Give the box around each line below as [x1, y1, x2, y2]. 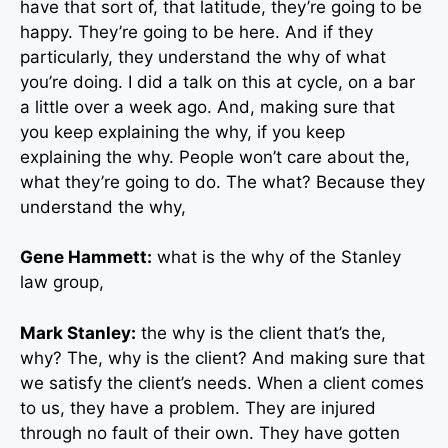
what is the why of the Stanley [152, 247, 401, 268]
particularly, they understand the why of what [20, 46, 386, 67]
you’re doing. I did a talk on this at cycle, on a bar [20, 71, 415, 92]
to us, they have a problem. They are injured [20, 397, 376, 418]
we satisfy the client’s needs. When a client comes [20, 372, 424, 393]
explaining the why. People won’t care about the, [20, 146, 410, 167]
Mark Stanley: [20, 322, 136, 343]
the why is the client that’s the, [136, 322, 386, 343]
